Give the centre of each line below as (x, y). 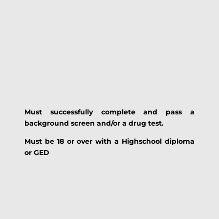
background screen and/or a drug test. (94, 123)
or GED (37, 153)
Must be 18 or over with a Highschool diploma (109, 141)
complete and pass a (144, 112)
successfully (71, 112)
